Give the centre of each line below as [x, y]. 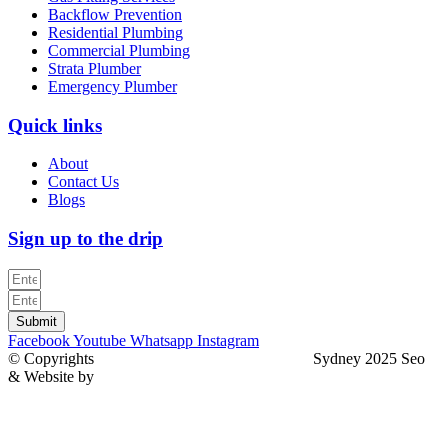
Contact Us [83, 182]
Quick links [55, 125]
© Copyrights [53, 358]
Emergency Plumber [112, 86]
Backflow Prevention [115, 14]
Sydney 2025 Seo [367, 358]
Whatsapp [161, 340]
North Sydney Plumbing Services [203, 358]
